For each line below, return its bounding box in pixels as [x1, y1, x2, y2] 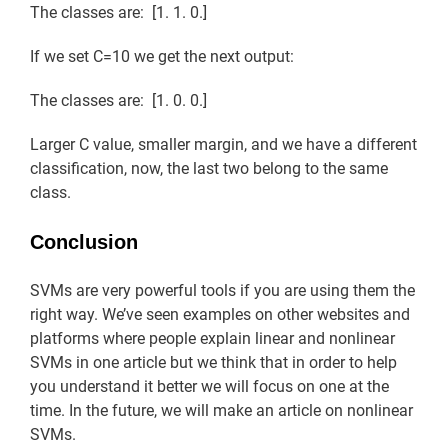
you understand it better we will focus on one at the [30, 376, 389, 396]
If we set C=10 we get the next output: [30, 46, 294, 66]
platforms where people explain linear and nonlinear [30, 328, 395, 348]
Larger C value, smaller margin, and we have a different [30, 134, 417, 154]
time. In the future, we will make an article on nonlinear [30, 400, 413, 420]
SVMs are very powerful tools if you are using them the [30, 280, 415, 300]
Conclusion [30, 230, 138, 253]
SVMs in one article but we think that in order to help [30, 352, 397, 372]
